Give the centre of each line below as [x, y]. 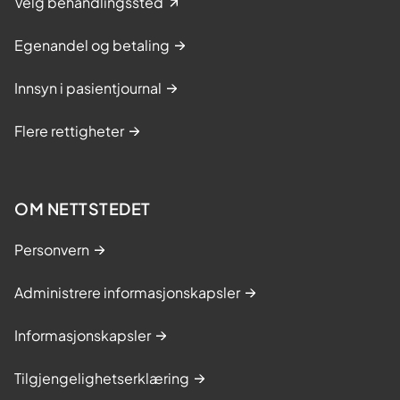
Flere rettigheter [69, 130]
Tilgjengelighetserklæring [102, 378]
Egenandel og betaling [92, 45]
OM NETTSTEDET [83, 208]
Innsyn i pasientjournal [88, 87]
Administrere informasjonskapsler [127, 292]
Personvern [52, 249]
